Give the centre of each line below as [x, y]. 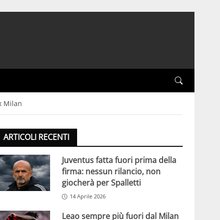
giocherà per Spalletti [101, 183]
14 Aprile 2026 [87, 196]
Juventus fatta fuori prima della [119, 160]
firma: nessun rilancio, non [111, 172]
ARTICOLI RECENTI [36, 137]
